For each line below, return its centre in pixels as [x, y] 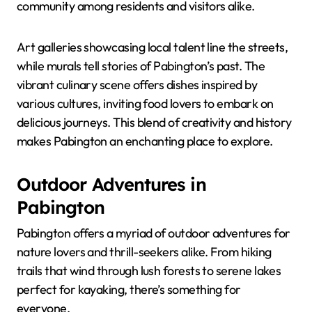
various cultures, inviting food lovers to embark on [145, 104]
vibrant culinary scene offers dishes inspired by [137, 85]
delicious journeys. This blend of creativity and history [154, 123]
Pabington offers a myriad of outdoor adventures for [154, 233]
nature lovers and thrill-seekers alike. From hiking [144, 251]
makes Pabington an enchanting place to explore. [145, 141]
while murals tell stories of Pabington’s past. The [141, 66]
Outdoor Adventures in [111, 184]
